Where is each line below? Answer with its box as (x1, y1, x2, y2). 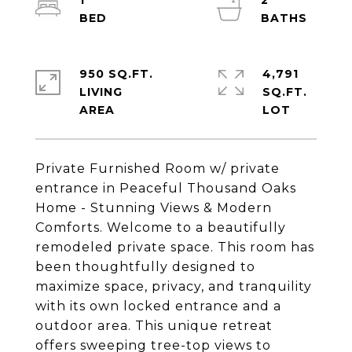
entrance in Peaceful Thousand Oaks (35, 181, 296, 196)
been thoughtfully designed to (35, 259, 255, 274)
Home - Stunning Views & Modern (35, 200, 272, 215)
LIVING (79, 85, 123, 99)
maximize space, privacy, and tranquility (35, 279, 312, 294)
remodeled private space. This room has (35, 240, 314, 255)
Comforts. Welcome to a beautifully (35, 220, 286, 235)
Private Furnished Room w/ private (35, 161, 280, 176)
